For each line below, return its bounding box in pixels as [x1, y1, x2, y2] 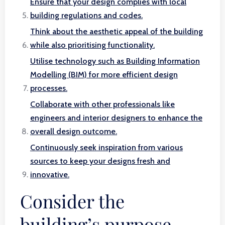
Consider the [20, 189, 125, 213]
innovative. [30, 170, 69, 179]
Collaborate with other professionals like [30, 99, 175, 109]
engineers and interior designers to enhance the [30, 113, 202, 123]
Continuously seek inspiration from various [30, 143, 183, 152]
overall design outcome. [30, 127, 117, 136]
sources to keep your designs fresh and [30, 156, 170, 166]
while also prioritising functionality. [30, 40, 155, 50]
